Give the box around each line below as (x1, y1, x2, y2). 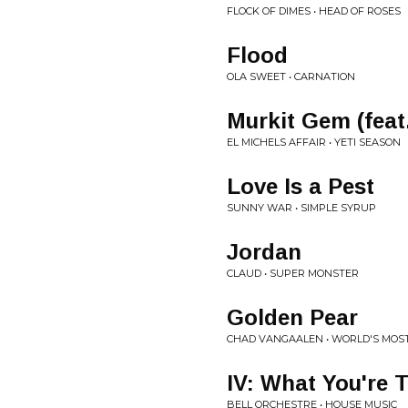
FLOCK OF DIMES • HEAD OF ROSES (227, 5, 401, 17)
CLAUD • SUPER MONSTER (227, 267, 359, 280)
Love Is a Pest (227, 174, 374, 199)
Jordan (227, 240, 301, 264)
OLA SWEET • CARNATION (227, 70, 355, 83)
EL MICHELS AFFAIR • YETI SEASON (227, 136, 401, 148)
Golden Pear (227, 305, 358, 330)
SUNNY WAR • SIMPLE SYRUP (227, 201, 376, 214)
